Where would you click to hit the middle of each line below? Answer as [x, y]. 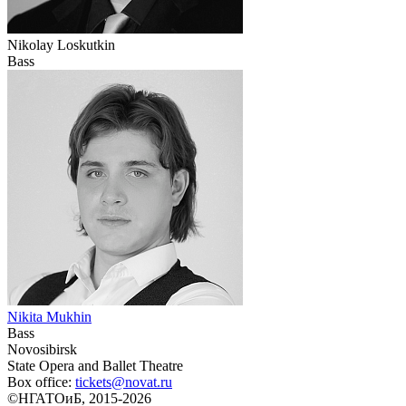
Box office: [41, 382]
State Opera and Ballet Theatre [95, 366]
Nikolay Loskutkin [61, 45]
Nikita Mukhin [49, 317]
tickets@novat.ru [124, 382]
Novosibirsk [42, 350]
